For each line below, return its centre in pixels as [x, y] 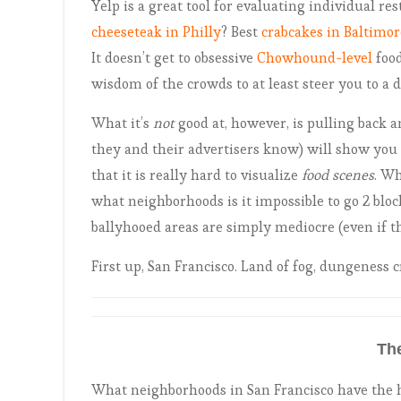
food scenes [338, 175]
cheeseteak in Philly [156, 32]
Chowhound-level [315, 58]
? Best [241, 32]
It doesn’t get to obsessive [174, 58]
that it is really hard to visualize [196, 175]
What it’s [122, 123]
